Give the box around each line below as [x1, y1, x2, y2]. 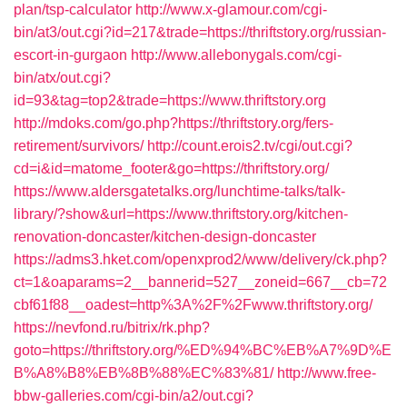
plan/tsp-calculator [14, 2, 132, 17]
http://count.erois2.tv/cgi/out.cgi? [147, 138, 352, 154]
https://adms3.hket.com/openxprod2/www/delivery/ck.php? [14, 252, 387, 267]
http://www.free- [277, 365, 376, 381]
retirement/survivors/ [14, 138, 144, 154]
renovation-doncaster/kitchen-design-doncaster [14, 229, 316, 244]
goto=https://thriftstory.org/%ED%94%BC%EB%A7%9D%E [14, 342, 392, 358]
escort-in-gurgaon [14, 47, 127, 63]
